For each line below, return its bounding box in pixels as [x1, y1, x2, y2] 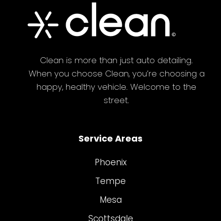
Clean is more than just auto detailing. [40, 54, 193, 66]
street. [104, 94, 129, 106]
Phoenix [94, 156, 127, 168]
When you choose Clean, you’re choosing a [28, 67, 205, 79]
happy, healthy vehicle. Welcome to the [37, 80, 196, 93]
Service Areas [78, 132, 143, 145]
